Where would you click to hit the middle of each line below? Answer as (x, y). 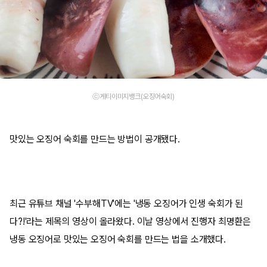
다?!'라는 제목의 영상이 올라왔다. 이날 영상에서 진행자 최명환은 (131, 221)
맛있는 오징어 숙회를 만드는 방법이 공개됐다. (95, 139)
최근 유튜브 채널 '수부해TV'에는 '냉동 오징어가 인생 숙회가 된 (127, 203)
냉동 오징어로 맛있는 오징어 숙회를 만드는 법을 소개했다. (118, 239)
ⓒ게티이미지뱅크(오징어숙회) (133, 96)
